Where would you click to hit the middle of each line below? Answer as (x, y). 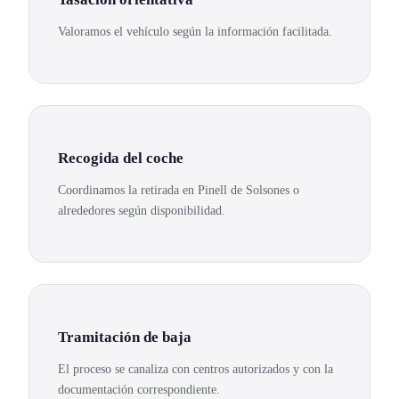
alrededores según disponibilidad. (142, 211)
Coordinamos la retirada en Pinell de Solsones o (179, 190)
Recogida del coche (121, 159)
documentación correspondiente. (139, 390)
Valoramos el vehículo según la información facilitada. (195, 32)
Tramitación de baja (125, 337)
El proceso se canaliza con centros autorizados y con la (195, 369)
